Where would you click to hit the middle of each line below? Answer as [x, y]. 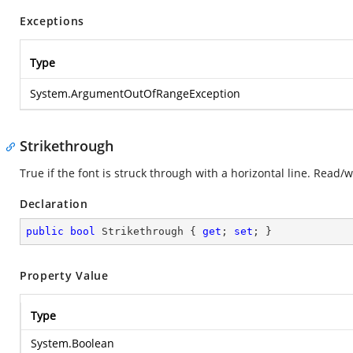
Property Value [64, 275]
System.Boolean [72, 343]
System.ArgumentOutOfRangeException [135, 93]
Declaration [54, 204]
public [45, 231]
